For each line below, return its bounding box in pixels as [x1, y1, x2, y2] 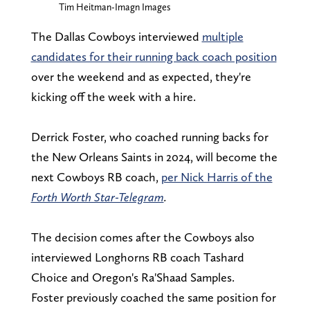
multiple [201, 28, 244, 44]
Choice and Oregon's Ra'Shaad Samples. [30, 269, 235, 284]
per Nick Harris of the [161, 169, 273, 184]
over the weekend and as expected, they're [30, 69, 251, 84]
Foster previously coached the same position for [30, 289, 276, 304]
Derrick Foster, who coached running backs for [30, 129, 268, 144]
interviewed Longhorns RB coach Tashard [30, 249, 244, 264]
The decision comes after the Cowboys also [30, 229, 255, 244]
